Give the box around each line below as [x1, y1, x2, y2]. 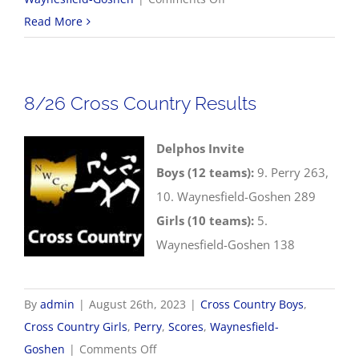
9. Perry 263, [254, 164, 329, 180]
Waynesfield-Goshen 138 [156, 236, 295, 252]
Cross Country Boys [200, 296, 304, 312]
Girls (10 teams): [156, 212, 254, 228]
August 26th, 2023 [89, 296, 186, 312]
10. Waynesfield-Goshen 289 [156, 188, 316, 204]
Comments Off [79, 341, 156, 357]
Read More [24, 14, 83, 29]
